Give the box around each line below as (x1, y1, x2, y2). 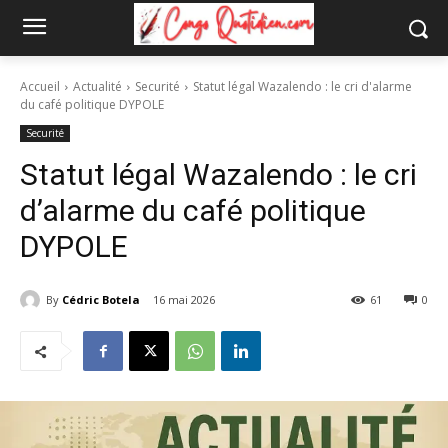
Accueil (20, 78, 60, 95)
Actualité (73, 78, 122, 95)
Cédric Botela (62, 291, 140, 307)
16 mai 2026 (153, 292, 215, 308)
